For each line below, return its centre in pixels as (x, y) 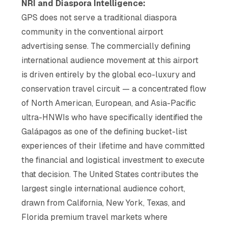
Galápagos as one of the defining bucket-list (105, 131)
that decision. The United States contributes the (110, 174)
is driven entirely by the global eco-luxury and (109, 74)
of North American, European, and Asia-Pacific (109, 103)
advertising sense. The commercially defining (106, 46)
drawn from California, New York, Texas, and (104, 203)
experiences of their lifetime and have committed (113, 146)
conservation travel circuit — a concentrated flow (114, 89)
